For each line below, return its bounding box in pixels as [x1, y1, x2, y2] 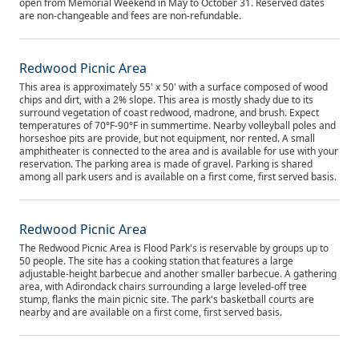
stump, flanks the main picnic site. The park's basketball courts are [19, 292, 314, 306]
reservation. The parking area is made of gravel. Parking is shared [19, 157, 313, 171]
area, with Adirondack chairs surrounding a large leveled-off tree [19, 280, 307, 293]
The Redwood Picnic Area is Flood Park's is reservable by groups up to [19, 241, 329, 255]
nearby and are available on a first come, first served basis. [19, 305, 282, 319]
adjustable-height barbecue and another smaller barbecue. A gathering [19, 267, 337, 280]
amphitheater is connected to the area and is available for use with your [19, 144, 338, 158]
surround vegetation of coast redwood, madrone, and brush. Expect [19, 106, 319, 119]
